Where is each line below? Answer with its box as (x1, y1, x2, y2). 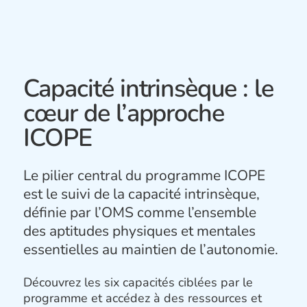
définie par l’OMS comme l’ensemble (23, 202, 257, 222)
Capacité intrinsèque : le (23, 71, 273, 106)
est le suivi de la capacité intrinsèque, (23, 184, 260, 204)
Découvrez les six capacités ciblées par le (23, 273, 254, 291)
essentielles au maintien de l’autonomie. (23, 239, 279, 259)
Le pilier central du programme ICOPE (23, 165, 266, 185)
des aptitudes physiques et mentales (23, 221, 256, 241)
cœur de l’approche (23, 96, 225, 130)
